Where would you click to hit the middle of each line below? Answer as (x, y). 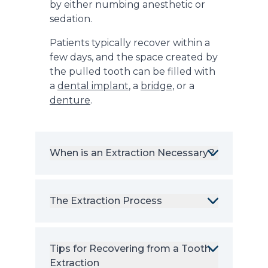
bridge (156, 86)
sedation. (71, 19)
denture (70, 100)
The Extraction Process (106, 201)
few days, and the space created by (134, 57)
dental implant (93, 86)
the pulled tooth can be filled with (133, 72)
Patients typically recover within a (130, 43)
